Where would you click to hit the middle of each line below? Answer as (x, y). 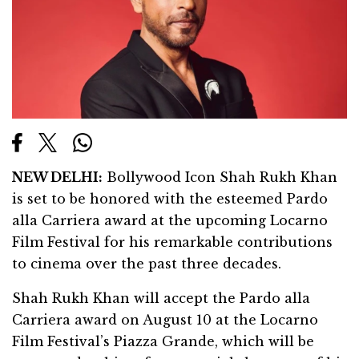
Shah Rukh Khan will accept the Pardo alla (161, 298)
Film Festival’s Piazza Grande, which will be (163, 342)
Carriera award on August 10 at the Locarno (165, 320)
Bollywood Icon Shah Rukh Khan (220, 177)
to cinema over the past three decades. (147, 264)
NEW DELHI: (57, 177)
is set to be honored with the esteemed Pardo (170, 199)
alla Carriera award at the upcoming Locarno (170, 221)
